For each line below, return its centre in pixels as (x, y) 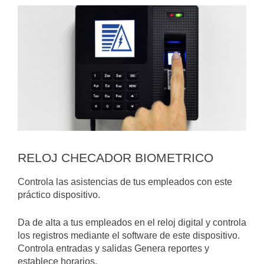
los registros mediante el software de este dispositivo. (129, 236)
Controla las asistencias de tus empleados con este (125, 182)
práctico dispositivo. (59, 195)
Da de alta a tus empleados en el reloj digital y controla (132, 223)
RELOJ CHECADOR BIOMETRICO (115, 158)
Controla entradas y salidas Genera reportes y (113, 249)
